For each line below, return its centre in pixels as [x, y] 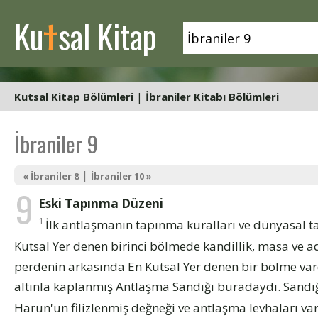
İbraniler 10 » [121, 176]
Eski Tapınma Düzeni [101, 203]
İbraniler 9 [56, 143]
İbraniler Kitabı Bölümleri [212, 97]
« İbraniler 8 [51, 176]
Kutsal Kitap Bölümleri [74, 97]
